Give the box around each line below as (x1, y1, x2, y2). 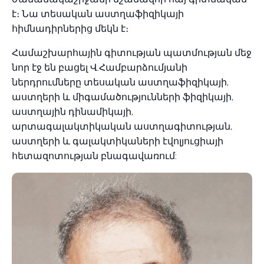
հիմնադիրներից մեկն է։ (12, 23, 128, 34)
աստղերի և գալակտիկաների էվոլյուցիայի (12, 136, 223, 147)
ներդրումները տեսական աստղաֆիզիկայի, (12, 77, 229, 88)
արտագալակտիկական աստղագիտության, (12, 121, 232, 132)
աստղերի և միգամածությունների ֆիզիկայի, (12, 91, 233, 103)
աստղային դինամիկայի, (12, 106, 133, 117)
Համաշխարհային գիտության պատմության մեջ (12, 47, 252, 58)
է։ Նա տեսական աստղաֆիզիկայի (12, 8, 184, 19)
